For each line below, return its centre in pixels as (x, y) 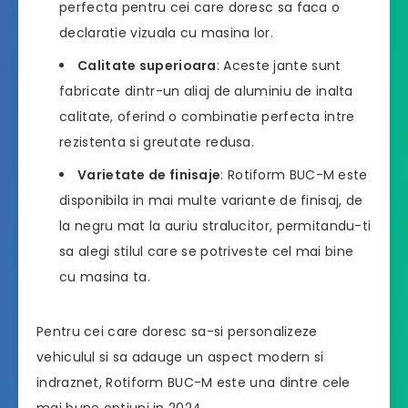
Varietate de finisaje (149, 175)
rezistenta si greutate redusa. (157, 143)
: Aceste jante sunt (279, 66)
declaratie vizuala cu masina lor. (166, 33)
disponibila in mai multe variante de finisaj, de (211, 201)
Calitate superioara (147, 66)
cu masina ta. (105, 277)
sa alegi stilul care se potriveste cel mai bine (207, 252)
